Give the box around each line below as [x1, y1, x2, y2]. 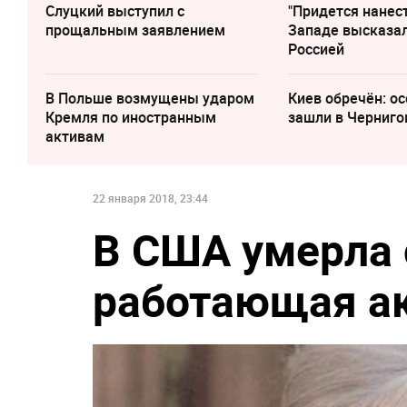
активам [45, 126, 104, 147]
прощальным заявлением [45, 20, 225, 41]
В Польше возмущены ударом [45, 88, 254, 109]
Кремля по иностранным [45, 107, 216, 128]
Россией [288, 39, 345, 60]
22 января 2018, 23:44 [93, 191, 208, 206]
